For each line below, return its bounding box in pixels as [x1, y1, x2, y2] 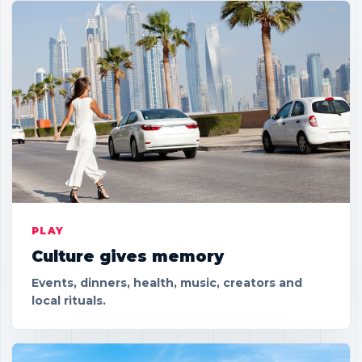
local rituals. [32, 293, 106, 308]
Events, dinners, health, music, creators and [32, 276, 302, 290]
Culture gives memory [32, 247, 224, 266]
